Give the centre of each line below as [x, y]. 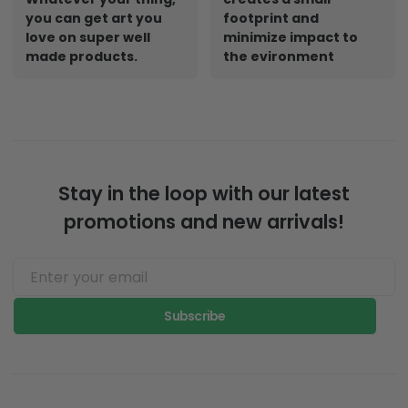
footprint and [271, 19]
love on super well [88, 38]
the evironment [279, 57]
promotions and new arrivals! [204, 221]
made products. [82, 57]
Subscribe [195, 316]
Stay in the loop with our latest [204, 193]
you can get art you [94, 19]
